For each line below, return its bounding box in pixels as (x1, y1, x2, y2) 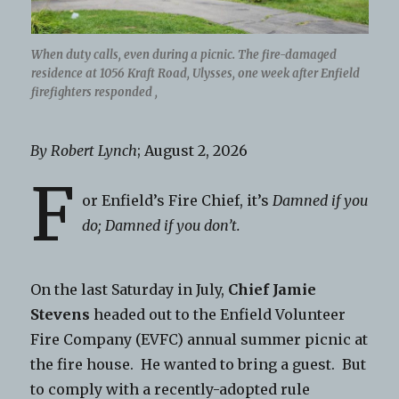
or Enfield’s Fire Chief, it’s (82, 191, 273, 210)
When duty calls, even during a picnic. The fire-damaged (30, 47, 337, 63)
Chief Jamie (228, 281, 317, 299)
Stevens (30, 305, 91, 324)
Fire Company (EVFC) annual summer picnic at (30, 330, 369, 349)
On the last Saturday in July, (30, 281, 229, 299)
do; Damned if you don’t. (82, 216, 241, 235)
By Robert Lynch (30, 142, 138, 160)
